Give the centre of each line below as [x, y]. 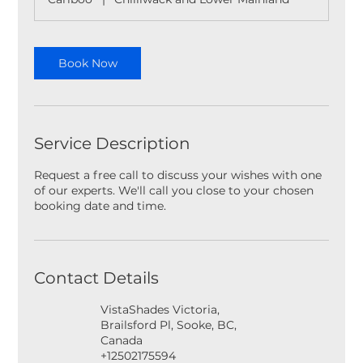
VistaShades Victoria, [160, 310]
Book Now [88, 63]
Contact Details [97, 278]
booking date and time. [100, 206]
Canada [122, 340]
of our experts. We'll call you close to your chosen [174, 190]
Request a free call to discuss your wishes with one [178, 175]
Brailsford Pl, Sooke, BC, [169, 325]
